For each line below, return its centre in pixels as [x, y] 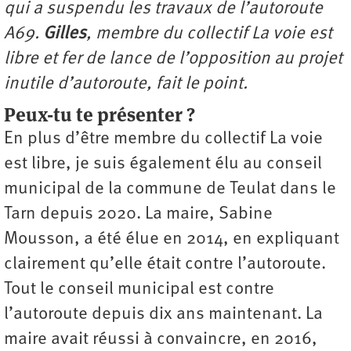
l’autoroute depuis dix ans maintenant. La [163, 314]
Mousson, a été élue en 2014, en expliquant [172, 239]
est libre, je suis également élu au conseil [163, 164]
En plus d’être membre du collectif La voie [163, 139]
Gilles [65, 34]
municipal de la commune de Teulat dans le [170, 189]
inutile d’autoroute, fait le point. [126, 84]
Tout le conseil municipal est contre [139, 289]
